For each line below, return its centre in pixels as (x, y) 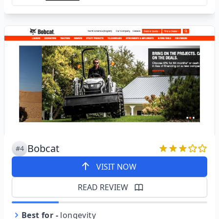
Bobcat (43, 148)
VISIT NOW (116, 166)
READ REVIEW (103, 187)
